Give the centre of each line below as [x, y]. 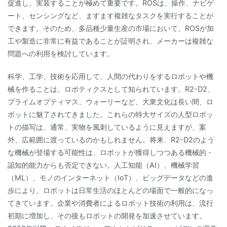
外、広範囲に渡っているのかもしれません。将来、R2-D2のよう [111, 140]
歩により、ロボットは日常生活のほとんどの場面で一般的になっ [110, 191]
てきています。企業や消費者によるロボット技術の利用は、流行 [110, 203]
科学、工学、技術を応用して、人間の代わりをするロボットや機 [110, 77]
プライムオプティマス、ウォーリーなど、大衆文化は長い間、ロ [110, 102]
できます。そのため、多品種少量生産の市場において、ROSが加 [111, 28]
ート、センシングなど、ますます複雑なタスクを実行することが [110, 16]
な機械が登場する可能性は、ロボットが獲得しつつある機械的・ [110, 153]
